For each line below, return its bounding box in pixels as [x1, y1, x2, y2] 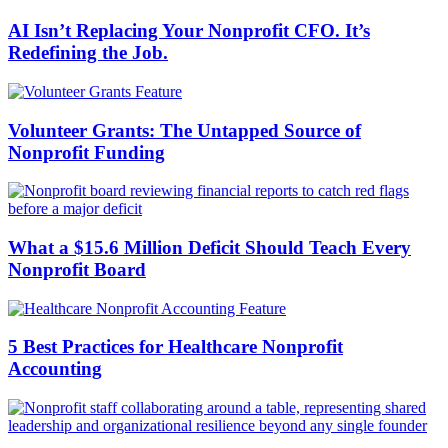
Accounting [8, 358, 102, 380]
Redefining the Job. [8, 42, 168, 64]
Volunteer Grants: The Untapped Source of [8, 119, 361, 141]
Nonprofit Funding [8, 141, 165, 163]
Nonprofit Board [8, 259, 146, 280]
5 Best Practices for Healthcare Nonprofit [8, 336, 343, 358]
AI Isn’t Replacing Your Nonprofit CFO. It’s [8, 20, 370, 42]
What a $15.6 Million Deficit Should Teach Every [8, 237, 411, 258]
